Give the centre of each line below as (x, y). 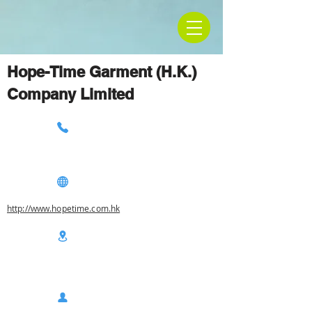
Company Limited (70, 94)
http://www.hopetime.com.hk (64, 208)
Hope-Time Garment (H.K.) (102, 72)
